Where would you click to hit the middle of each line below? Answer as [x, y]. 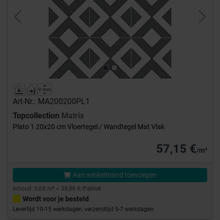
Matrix [73, 116]
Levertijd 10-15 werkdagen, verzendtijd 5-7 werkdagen [83, 209]
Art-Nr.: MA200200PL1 [51, 102]
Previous [32, 22]
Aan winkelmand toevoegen [114, 175]
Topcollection [37, 116]
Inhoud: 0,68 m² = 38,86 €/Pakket [57, 189]
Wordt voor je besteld [56, 199]
